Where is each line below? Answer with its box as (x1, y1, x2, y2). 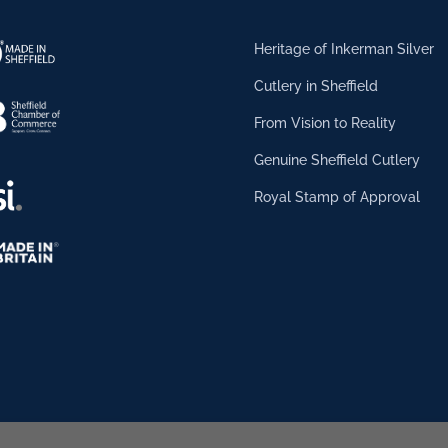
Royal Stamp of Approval (253, 189, 420, 206)
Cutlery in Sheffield (253, 78, 378, 95)
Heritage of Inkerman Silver (253, 41, 434, 58)
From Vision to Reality (253, 115, 396, 132)
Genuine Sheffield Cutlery (253, 152, 420, 169)
